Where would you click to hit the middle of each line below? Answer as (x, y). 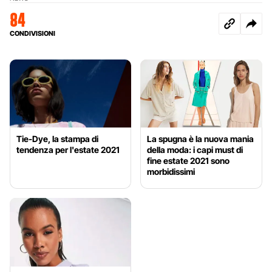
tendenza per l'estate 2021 (68, 150)
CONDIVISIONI (32, 33)
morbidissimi (171, 172)
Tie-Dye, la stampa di (57, 139)
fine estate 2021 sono (189, 161)
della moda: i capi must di (195, 150)
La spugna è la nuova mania (201, 139)
